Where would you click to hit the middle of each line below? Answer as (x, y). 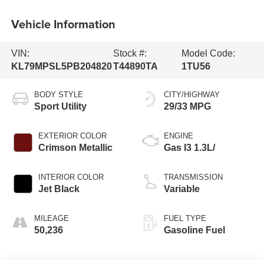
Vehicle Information (63, 24)
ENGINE (179, 136)
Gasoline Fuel (194, 230)
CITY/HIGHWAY (192, 94)
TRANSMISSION (193, 177)
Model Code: (208, 53)
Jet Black (59, 189)
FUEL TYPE (185, 218)
